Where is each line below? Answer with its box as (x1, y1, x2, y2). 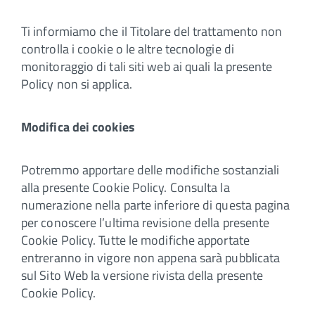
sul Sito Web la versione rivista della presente (21, 265, 264, 285)
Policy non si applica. (21, 74, 132, 94)
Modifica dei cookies (21, 117, 135, 136)
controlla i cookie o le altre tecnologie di (21, 39, 234, 58)
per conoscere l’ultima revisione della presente (21, 212, 270, 232)
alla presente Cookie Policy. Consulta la (21, 177, 230, 197)
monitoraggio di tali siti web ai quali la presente (21, 56, 273, 76)
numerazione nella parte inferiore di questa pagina (21, 195, 290, 214)
